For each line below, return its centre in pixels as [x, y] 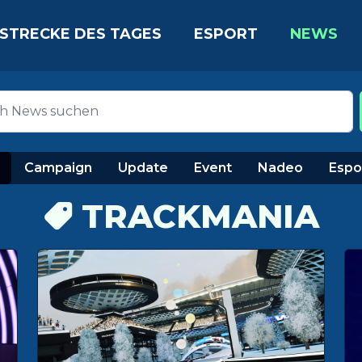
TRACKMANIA [195, 216]
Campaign [58, 168]
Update [143, 168]
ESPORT [225, 34]
